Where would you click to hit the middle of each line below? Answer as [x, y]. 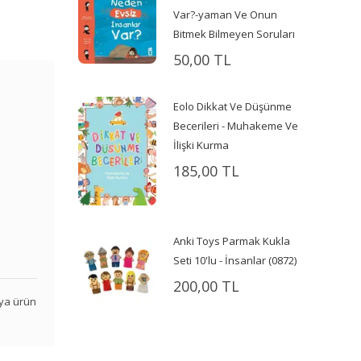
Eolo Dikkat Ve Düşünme [233, 106]
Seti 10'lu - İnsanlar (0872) [235, 260]
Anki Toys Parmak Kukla [232, 241]
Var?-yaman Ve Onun [226, 15]
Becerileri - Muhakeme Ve [236, 125]
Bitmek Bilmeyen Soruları [234, 34]
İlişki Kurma [201, 145]
